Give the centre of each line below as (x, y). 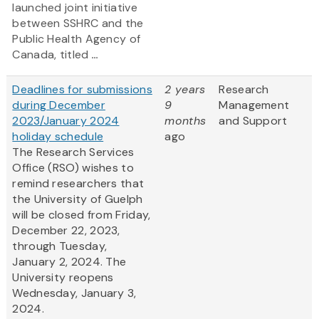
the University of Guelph (78, 199)
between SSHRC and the (78, 23)
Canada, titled (52, 55)
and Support (253, 121)
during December (59, 105)
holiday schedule (58, 137)
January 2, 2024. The (69, 262)
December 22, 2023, (66, 231)
